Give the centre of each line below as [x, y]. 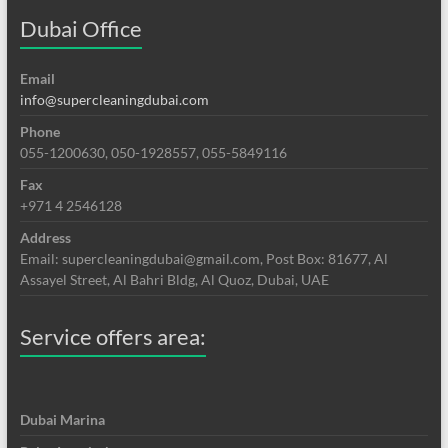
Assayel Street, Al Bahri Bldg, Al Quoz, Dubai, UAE [174, 279]
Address [45, 237]
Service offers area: [112, 336]
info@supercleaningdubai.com [114, 99]
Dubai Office [80, 28]
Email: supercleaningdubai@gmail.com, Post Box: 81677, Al [203, 258]
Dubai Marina [62, 419]
